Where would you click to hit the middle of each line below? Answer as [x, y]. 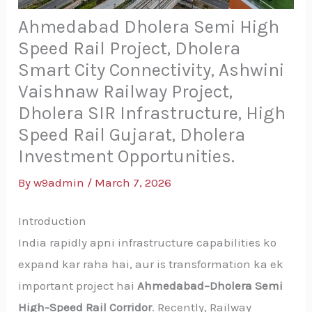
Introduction [53, 220]
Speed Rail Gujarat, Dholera [132, 135]
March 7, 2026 [133, 183]
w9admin [61, 183]
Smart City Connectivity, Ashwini [151, 70]
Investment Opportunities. [127, 157]
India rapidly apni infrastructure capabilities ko [148, 242]
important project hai [78, 285]
